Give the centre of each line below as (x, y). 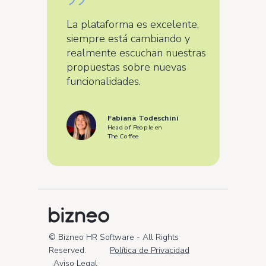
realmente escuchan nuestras (136, 53)
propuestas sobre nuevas (126, 67)
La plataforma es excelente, (132, 24)
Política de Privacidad (150, 250)
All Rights (161, 237)
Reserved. (79, 250)
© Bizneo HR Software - (96, 237)
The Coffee (123, 136)
